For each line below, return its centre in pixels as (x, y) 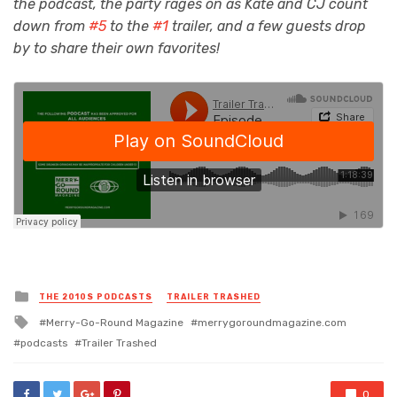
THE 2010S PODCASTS (96, 297)
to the (129, 26)
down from (51, 26)
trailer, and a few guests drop (267, 26)
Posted (55, 294)
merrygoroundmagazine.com (272, 322)
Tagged (56, 319)
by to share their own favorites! (117, 48)
